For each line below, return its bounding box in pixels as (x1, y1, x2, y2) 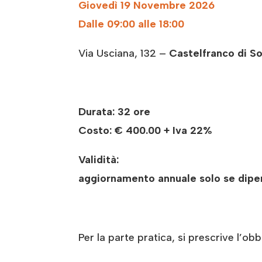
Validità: (78, 153, 119, 167)
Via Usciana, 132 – (78, 47, 170, 60)
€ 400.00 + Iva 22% (115, 124, 213, 137)
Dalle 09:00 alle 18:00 (78, 18, 185, 31)
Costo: (78, 124, 115, 137)
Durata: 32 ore (78, 105, 151, 119)
